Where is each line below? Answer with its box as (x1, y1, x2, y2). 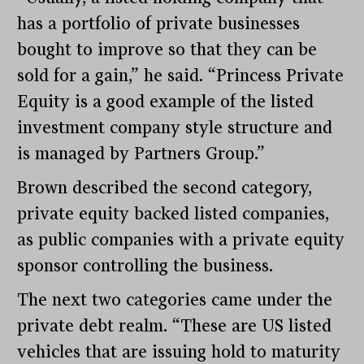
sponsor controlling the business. (17, 256, 274, 276)
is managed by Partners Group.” (17, 144, 266, 164)
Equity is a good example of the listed (17, 92, 314, 112)
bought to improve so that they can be (17, 40, 318, 60)
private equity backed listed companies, (17, 204, 330, 224)
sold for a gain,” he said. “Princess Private (17, 66, 344, 86)
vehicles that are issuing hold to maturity (17, 342, 341, 362)
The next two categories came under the (17, 290, 333, 310)
